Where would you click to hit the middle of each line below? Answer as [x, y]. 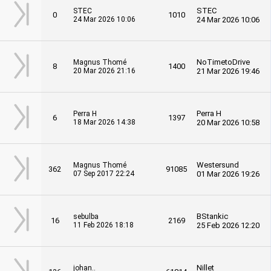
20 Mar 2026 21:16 [104, 71]
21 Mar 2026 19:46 [228, 71]
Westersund [218, 165]
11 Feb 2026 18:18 [103, 225]
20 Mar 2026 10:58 [228, 122]
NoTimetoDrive [223, 62]
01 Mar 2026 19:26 [228, 174]
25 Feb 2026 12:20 [228, 225]
